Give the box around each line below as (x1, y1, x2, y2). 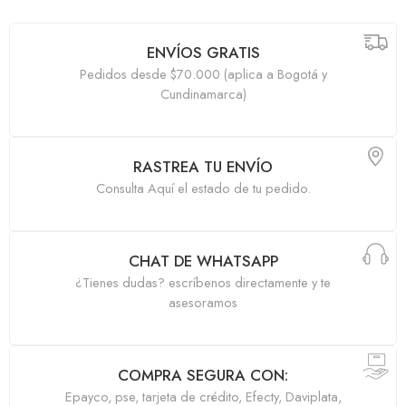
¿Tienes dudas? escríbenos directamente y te (75, 273, 331, 293)
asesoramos (169, 293, 237, 313)
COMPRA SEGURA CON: (118, 364, 288, 387)
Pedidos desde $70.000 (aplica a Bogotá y (79, 64, 327, 84)
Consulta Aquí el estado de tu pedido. (95, 179, 311, 198)
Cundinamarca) (159, 84, 246, 104)
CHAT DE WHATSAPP (128, 250, 278, 273)
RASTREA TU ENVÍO (133, 156, 273, 179)
